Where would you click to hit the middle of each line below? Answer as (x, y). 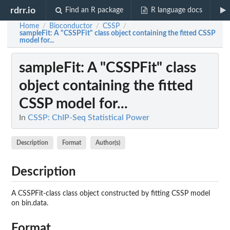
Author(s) (108, 143)
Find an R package (94, 10)
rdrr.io (23, 10)
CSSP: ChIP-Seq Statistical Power (89, 118)
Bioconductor (71, 26)
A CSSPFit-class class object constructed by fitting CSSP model (111, 193)
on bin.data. (30, 203)
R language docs (176, 10)
